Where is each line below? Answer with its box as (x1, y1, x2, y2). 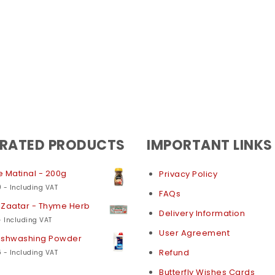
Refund (159, 247, 189, 258)
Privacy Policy (159, 168, 217, 180)
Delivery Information (159, 207, 245, 219)
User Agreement (159, 227, 230, 239)
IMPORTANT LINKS (147, 135, 273, 155)
